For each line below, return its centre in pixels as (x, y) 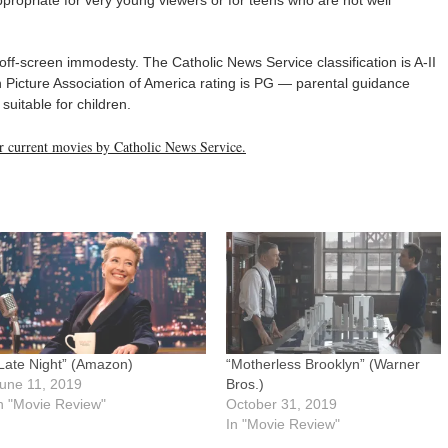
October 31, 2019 (282, 403)
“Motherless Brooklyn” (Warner (323, 363)
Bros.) (245, 383)
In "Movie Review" (283, 423)
